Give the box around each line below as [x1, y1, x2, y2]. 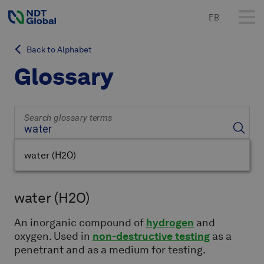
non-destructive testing [93, 230, 210, 243]
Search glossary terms [24, 113, 113, 124]
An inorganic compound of [14, 216, 146, 229]
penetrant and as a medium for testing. [14, 243, 206, 256]
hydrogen [146, 216, 194, 229]
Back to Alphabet [25, 45, 92, 55]
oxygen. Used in [14, 230, 93, 243]
